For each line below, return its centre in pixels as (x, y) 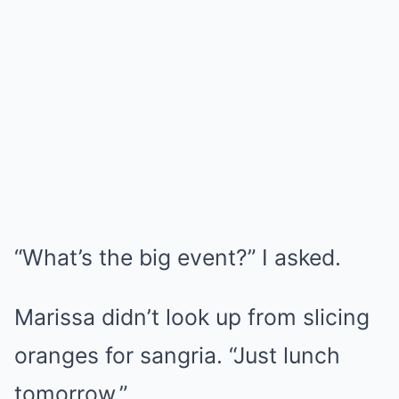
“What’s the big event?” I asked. (178, 257)
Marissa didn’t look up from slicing (192, 317)
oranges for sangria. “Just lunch (177, 355)
